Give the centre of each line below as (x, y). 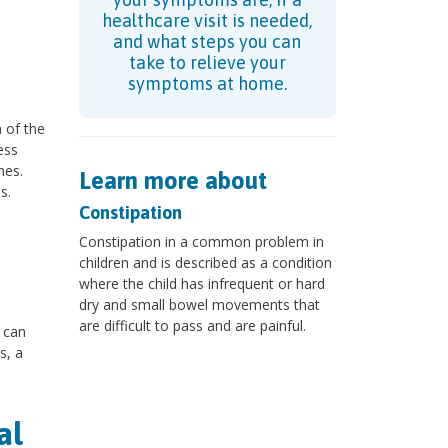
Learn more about (172, 181)
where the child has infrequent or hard (201, 284)
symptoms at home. (207, 84)
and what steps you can (207, 42)
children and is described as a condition (205, 263)
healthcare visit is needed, (207, 21)
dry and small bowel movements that (199, 305)
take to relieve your (207, 63)
